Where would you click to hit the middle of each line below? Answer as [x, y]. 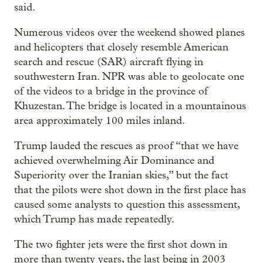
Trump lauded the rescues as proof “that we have [126, 146]
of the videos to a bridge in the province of [111, 92]
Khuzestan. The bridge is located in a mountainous [130, 106]
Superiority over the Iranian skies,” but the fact [121, 176]
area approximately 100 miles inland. [100, 121]
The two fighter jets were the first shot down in [121, 245]
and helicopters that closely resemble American [121, 48]
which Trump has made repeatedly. [94, 220]
